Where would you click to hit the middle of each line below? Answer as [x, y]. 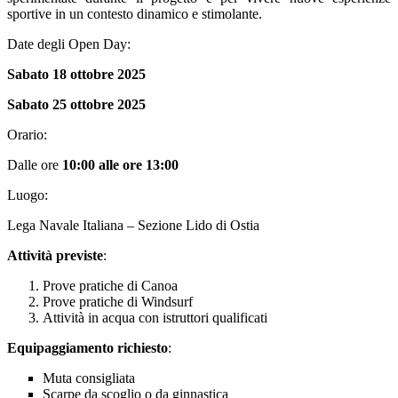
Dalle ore [35, 165]
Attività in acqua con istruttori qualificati [155, 318]
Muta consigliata [89, 378]
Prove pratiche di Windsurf [118, 302]
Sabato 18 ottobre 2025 [76, 75]
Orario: [27, 135]
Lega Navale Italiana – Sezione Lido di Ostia [133, 226]
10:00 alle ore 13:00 [120, 165]
